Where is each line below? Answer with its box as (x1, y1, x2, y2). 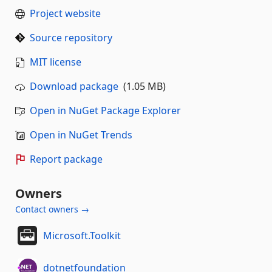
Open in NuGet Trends (30, 127, 132, 141)
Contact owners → (15, 203, 89, 215)
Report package (30, 152, 103, 166)
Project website (30, 6, 101, 20)
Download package (30, 79, 118, 93)
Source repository (30, 30, 112, 44)
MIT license (30, 55, 81, 69)
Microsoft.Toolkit (42, 229, 121, 243)
